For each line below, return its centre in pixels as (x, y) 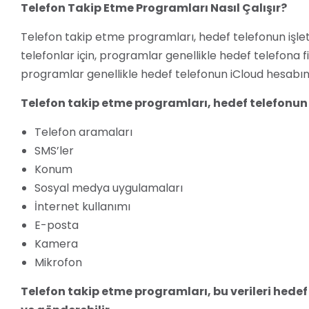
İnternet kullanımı (82, 207)
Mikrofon (58, 263)
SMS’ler (54, 151)
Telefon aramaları (83, 132)
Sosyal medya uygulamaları (109, 188)
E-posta (57, 226)
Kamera (56, 244)
